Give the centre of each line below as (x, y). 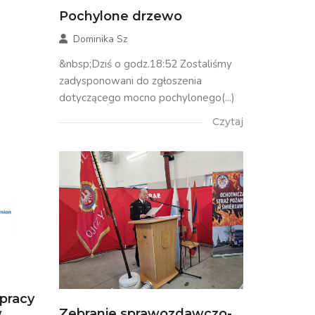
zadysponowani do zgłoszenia (130, 81)
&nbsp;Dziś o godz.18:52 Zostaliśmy (145, 64)
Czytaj (228, 121)
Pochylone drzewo (120, 16)
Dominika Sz (100, 39)
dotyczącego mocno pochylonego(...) (147, 97)
